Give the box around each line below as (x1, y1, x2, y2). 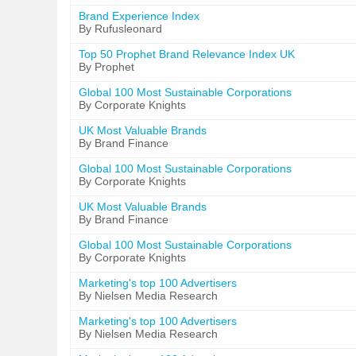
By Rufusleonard (79, 22, 162, 35)
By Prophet (79, 60, 134, 73)
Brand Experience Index (79, 10, 199, 22)
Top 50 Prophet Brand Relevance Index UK (79, 48, 295, 60)
